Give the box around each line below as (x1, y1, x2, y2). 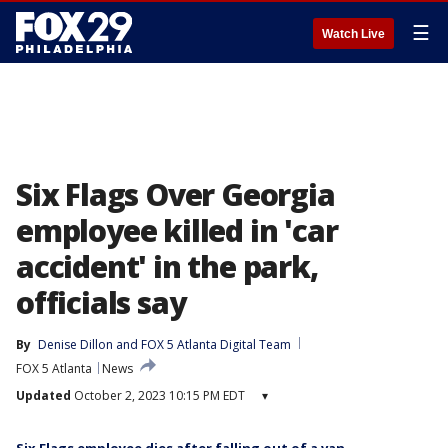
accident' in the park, (16, 246, 318, 287)
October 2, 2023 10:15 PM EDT (71, 387, 245, 404)
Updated (16, 387, 71, 404)
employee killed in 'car (16, 210, 338, 251)
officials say (16, 282, 186, 323)
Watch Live (322, 27, 385, 41)
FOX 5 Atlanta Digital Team (141, 336, 291, 353)
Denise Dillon (38, 336, 113, 353)
